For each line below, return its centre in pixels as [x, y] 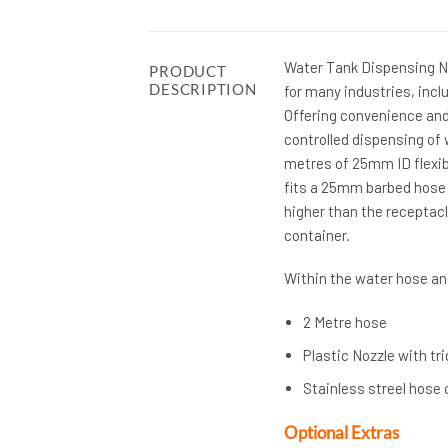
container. [316, 234]
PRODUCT [188, 71]
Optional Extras [341, 433]
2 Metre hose [345, 321]
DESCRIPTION [203, 89]
